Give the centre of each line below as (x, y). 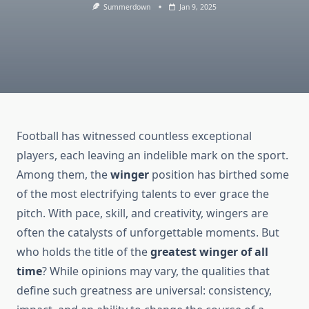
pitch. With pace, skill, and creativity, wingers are (142, 213)
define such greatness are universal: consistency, (144, 291)
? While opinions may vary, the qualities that (156, 271)
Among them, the (63, 175)
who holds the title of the (83, 252)
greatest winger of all (209, 252)
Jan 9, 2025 (198, 7)
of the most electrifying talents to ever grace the (143, 194)
